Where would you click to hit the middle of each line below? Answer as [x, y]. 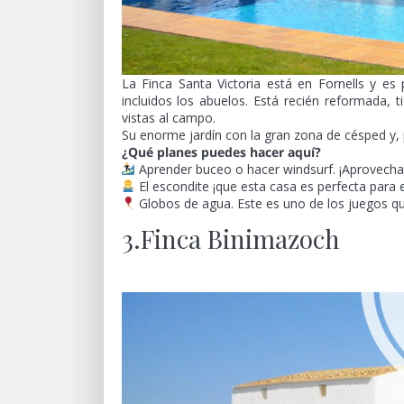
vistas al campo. [168, 117]
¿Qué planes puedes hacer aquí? [221, 151]
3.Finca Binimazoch [230, 238]
